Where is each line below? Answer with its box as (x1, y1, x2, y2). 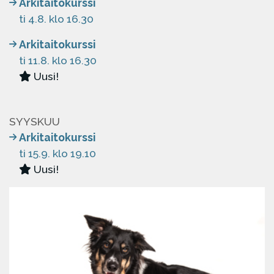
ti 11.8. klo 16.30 (19, 54, 97, 67)
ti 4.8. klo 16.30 (19, 12, 94, 25)
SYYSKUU (9, 115, 60, 128)
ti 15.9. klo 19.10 (19, 147, 96, 160)
